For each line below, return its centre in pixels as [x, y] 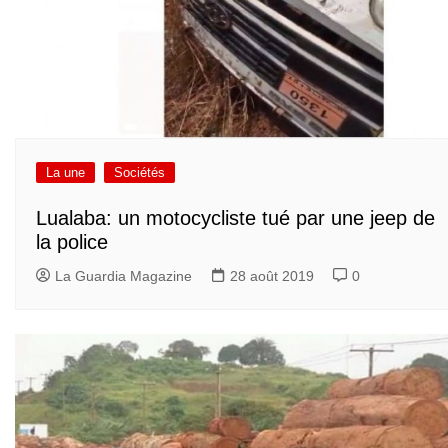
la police [72, 241]
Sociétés [139, 173]
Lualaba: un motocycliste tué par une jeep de [235, 217]
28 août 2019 [272, 275]
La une [65, 173]
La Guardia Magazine [123, 275]
